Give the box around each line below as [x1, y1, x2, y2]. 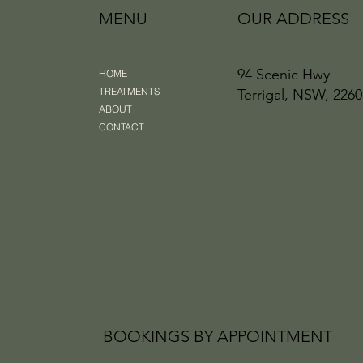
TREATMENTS [99, 85, 160, 98]
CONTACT [99, 121, 144, 134]
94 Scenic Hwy [237, 66, 331, 84]
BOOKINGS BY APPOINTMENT [103, 327, 333, 347]
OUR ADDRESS [237, 9, 350, 29]
